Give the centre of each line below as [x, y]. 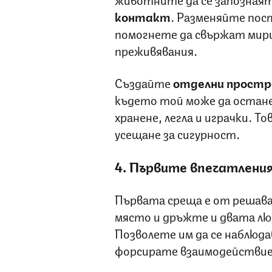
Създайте [144, 83]
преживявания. [156, 50]
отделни [198, 83]
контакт [142, 16]
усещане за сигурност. [177, 134]
